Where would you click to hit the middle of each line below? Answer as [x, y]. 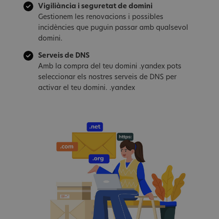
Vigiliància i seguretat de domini [95, 7]
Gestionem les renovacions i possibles [101, 18]
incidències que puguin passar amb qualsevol [113, 28]
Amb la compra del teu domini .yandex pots [110, 66]
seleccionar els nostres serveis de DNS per [107, 77]
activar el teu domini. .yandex [87, 88]
